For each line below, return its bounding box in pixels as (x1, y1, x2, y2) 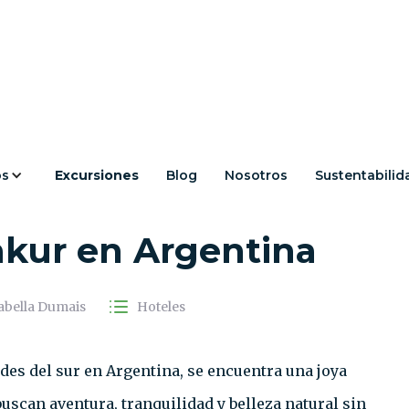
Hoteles (136, 299, 185, 315)
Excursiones (55, 167, 139, 184)
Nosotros (225, 167, 288, 184)
